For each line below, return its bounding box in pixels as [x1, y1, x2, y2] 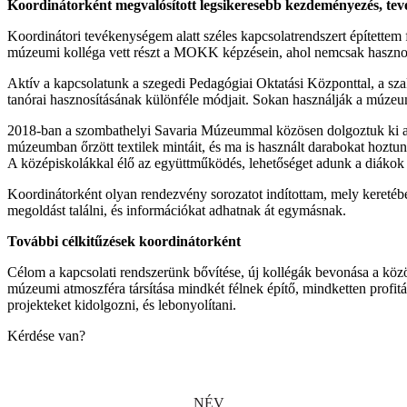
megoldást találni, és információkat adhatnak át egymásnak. [7, 203, 346, 218]
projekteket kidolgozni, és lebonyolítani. [7, 297, 236, 313]
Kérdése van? [7, 328, 85, 343]
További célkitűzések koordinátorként [7, 233, 244, 249]
